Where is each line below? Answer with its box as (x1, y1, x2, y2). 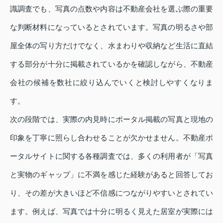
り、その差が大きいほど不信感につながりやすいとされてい (10, 188, 213, 197)
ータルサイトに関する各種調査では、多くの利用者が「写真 (10, 151, 213, 160)
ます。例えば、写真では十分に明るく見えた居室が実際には (10, 207, 213, 216)
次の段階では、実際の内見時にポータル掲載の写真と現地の (10, 114, 213, 123)
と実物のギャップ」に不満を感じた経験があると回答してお (10, 170, 213, 179)
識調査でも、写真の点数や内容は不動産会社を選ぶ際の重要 (10, 4, 213, 13)
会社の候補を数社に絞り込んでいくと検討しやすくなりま (10, 78, 213, 87)
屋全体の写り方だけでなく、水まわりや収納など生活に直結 (10, 41, 213, 50)
